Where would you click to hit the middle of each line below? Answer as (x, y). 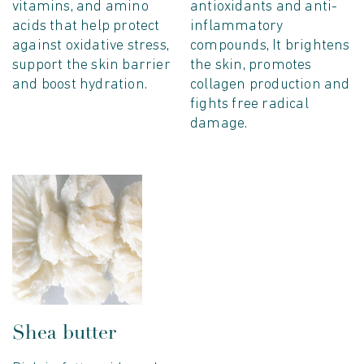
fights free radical (249, 105)
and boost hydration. (80, 85)
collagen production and (270, 85)
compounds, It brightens (270, 46)
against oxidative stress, (91, 46)
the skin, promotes (251, 66)
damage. (219, 124)
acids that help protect (86, 27)
